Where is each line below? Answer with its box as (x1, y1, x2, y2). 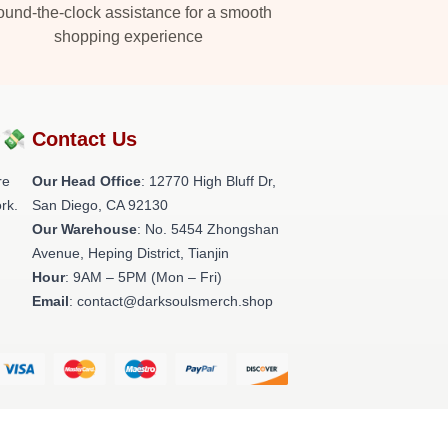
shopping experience (53, 28, 203, 45)
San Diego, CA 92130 (32, 197, 168, 213)
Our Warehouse (32, 221, 137, 237)
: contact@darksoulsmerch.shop (69, 293, 273, 309)
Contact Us (32, 128, 137, 150)
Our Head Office (32, 173, 141, 189)
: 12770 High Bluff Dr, (141, 173, 276, 189)
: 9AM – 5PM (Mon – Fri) (65, 269, 222, 285)
